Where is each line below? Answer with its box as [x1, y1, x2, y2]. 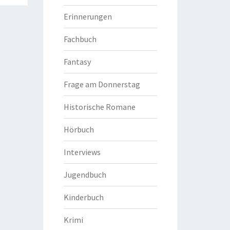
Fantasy [63, 56, 91, 67]
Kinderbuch [63, 192, 104, 202]
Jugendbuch [63, 169, 106, 180]
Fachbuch [63, 34, 97, 44]
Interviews [63, 147, 101, 157]
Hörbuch [63, 124, 94, 135]
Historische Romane [63, 102, 136, 112]
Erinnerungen [63, 11, 112, 22]
